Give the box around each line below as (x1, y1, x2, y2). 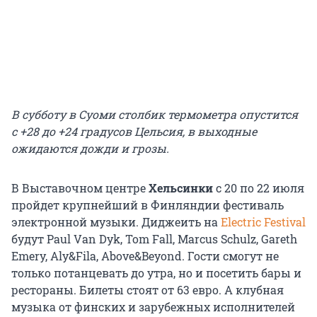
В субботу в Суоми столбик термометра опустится (11, 106, 298, 122)
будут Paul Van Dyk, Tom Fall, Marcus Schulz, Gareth (11, 231, 297, 246)
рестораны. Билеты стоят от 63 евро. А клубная (11, 282, 284, 297)
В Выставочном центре (11, 180, 149, 195)
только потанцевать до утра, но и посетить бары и (11, 265, 301, 280)
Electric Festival (218, 214, 306, 229)
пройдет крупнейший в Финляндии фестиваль (11, 197, 284, 212)
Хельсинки (149, 180, 216, 195)
